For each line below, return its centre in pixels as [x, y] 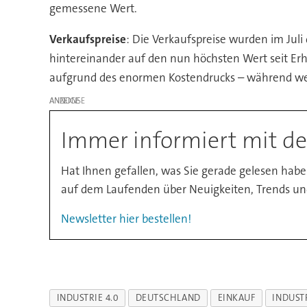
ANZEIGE [64, 100]
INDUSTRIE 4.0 [87, 298]
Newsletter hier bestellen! [126, 218]
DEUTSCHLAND [168, 298]
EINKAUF [236, 298]
